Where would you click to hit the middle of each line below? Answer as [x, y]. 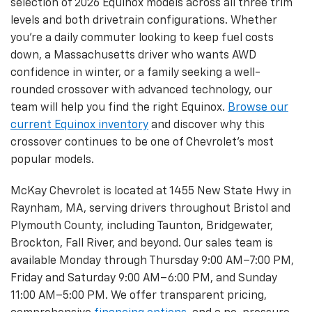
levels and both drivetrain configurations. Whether [144, 21]
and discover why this [206, 125]
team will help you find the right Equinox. [119, 108]
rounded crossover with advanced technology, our [141, 90]
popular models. [52, 160]
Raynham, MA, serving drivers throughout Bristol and [150, 209]
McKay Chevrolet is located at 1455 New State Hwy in [151, 191]
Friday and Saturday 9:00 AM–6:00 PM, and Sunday [144, 278]
